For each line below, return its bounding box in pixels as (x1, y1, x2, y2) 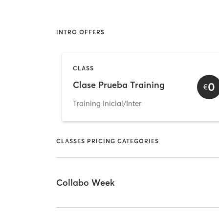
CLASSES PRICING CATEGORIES (56, 137, 159, 145)
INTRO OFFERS (56, 28, 105, 36)
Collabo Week (56, 177, 115, 189)
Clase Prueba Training (73, 79, 165, 91)
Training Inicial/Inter (73, 98, 141, 108)
